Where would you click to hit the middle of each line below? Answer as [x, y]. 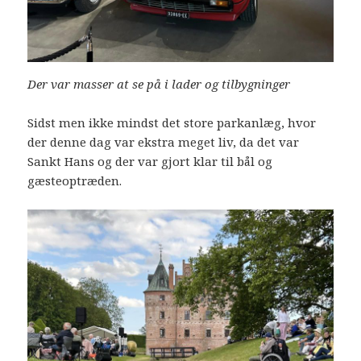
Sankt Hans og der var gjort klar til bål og [150, 161]
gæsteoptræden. [75, 180]
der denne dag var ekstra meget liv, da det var [164, 141]
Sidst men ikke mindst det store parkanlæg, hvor [172, 122]
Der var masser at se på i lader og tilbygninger [159, 83]
